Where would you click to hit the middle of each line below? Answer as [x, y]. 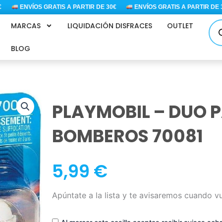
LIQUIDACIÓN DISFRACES [110, 26]
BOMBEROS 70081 [127, 136]
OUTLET [180, 26]
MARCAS [26, 26]
